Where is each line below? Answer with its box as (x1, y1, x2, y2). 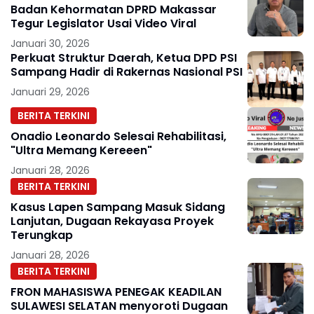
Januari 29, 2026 (11, 85, 90, 99)
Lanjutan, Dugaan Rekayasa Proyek (11, 213, 214, 229)
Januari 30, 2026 (11, 36, 90, 50)
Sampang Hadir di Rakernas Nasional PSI (11, 64, 243, 80)
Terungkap (11, 227, 73, 243)
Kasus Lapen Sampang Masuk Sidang (11, 199, 225, 215)
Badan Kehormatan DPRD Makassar (11, 1, 217, 18)
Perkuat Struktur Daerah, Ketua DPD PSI (11, 50, 237, 66)
